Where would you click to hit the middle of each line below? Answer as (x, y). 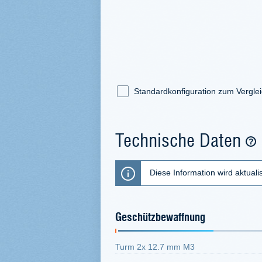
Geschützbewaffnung (160, 216)
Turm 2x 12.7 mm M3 (155, 247)
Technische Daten (180, 139)
